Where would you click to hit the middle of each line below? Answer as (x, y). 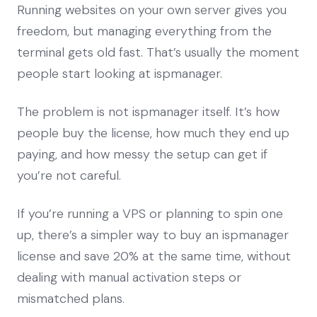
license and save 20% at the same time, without (154, 256)
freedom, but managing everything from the (144, 31)
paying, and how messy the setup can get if (142, 154)
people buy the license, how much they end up (153, 133)
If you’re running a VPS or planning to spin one (150, 213)
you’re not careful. (69, 175)
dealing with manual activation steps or (129, 277)
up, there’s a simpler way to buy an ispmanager (153, 235)
